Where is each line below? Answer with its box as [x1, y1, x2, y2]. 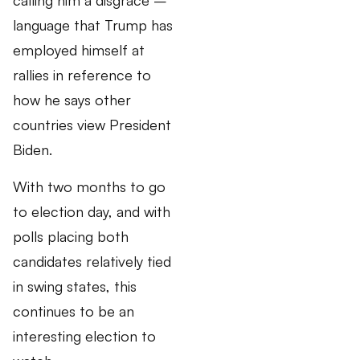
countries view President [13, 116, 171, 134]
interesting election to [13, 326, 156, 345]
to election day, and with [13, 202, 170, 220]
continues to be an [13, 301, 134, 320]
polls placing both [13, 227, 129, 245]
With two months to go [13, 177, 166, 195]
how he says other [13, 91, 131, 109]
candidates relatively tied [13, 252, 171, 270]
